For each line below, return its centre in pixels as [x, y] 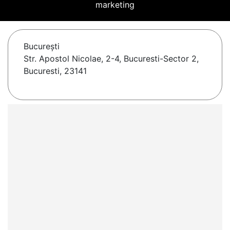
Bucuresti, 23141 [55, 71]
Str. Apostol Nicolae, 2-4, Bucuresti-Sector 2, [111, 59]
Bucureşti [42, 46]
